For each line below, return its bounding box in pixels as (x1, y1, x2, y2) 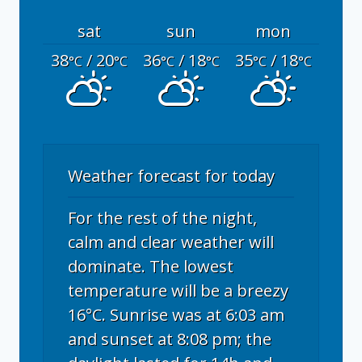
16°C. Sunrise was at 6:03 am (68, 304, 284, 326)
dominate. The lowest (68, 255, 234, 277)
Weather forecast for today (68, 165, 275, 187)
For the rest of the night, (68, 207, 257, 229)
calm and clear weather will (68, 231, 274, 253)
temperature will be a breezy (68, 280, 288, 301)
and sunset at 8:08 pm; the (68, 328, 271, 350)
